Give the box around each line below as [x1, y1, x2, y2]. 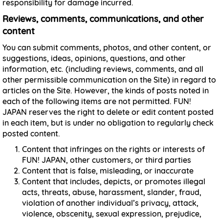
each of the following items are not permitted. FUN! [2, 96, 191, 106]
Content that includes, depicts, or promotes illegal [22, 176, 205, 186]
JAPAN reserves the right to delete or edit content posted [2, 107, 214, 117]
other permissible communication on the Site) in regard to [2, 75, 216, 85]
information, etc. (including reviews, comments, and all [2, 64, 203, 74]
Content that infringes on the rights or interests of [22, 144, 205, 154]
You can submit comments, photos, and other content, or [2, 43, 211, 52]
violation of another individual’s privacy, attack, [22, 198, 198, 208]
